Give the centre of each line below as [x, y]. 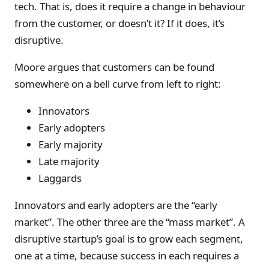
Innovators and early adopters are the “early [116, 205]
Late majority [69, 161]
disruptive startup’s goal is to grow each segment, [129, 238]
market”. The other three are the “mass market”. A [130, 222]
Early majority [71, 144]
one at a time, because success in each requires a [127, 255]
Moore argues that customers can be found [114, 67]
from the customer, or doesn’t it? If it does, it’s [119, 23]
